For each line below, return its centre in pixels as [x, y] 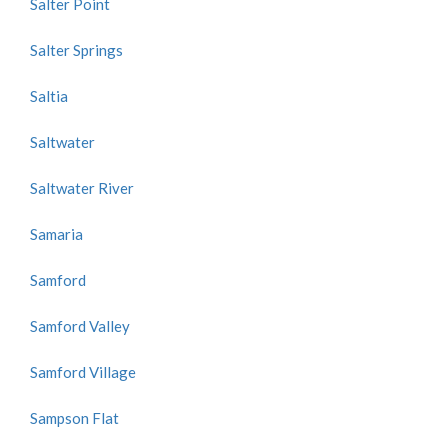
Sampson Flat [74, 418]
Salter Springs [76, 50]
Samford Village [83, 372]
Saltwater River [82, 188]
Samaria [56, 234]
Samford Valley [80, 326]
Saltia [49, 96]
